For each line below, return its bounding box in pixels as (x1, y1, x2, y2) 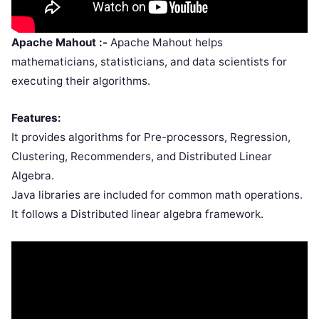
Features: (11, 110, 61, 125)
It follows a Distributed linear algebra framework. (11, 206, 263, 221)
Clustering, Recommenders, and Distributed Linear (11, 149, 272, 163)
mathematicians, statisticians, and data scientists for (11, 54, 287, 68)
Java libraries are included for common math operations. (11, 187, 303, 202)
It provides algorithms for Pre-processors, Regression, (11, 130, 291, 144)
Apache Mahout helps (108, 35, 223, 49)
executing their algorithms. (11, 73, 150, 88)
